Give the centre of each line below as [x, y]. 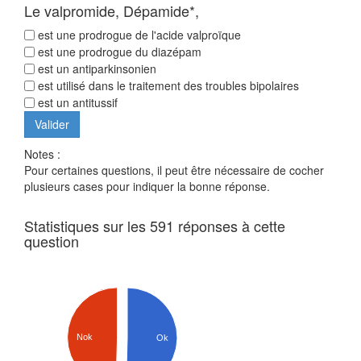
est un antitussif [76, 103]
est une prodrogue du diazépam [118, 52]
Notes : [42, 154]
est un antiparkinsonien [95, 69]
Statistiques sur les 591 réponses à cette [155, 226]
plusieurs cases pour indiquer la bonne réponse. [147, 187]
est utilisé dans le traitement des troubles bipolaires [167, 86]
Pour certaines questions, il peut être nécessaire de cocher [174, 170]
